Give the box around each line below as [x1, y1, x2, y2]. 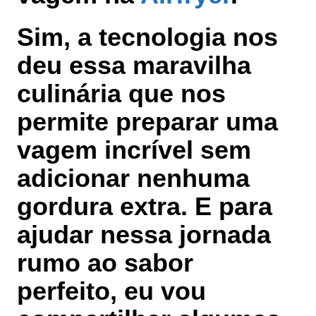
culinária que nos [17, 79, 226, 109]
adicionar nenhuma [17, 164, 250, 193]
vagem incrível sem [17, 135, 251, 165]
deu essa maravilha [17, 51, 251, 80]
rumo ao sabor [17, 248, 193, 278]
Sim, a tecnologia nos [17, 23, 278, 52]
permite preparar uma [17, 107, 278, 137]
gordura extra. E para [17, 192, 272, 221]
